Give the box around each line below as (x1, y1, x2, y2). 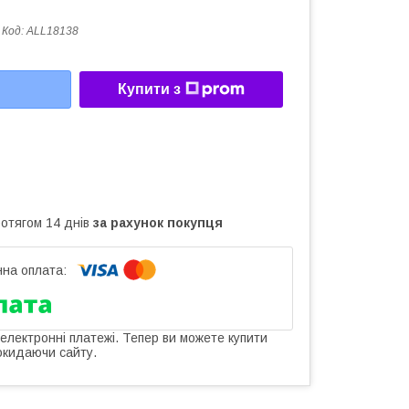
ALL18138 (26, 25, 79, 37)
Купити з (118, 81, 181, 98)
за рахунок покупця (93, 215, 223, 230)
